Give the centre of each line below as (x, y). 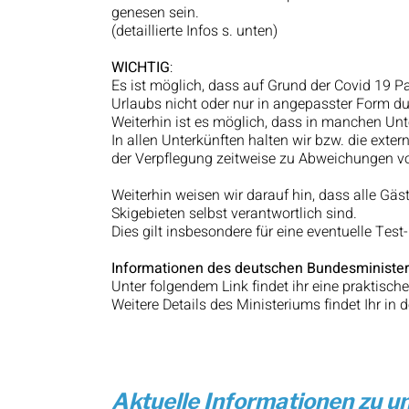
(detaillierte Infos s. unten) (194, 31)
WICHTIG (141, 68)
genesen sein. (155, 13)
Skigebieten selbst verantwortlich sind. (234, 214)
